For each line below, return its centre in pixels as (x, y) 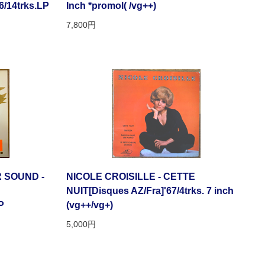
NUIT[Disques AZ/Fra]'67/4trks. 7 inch (150, 191)
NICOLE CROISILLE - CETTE (131, 177)
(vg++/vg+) (90, 205)
